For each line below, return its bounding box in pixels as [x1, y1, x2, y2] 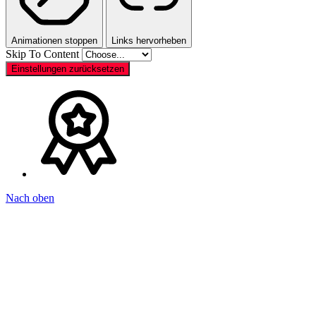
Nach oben [6, 191, 54, 204]
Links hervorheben [111, 35, 186, 46]
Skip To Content [6, 47, 82, 60]
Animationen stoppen [11, 35, 97, 46]
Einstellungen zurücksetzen [11, 63, 124, 74]
